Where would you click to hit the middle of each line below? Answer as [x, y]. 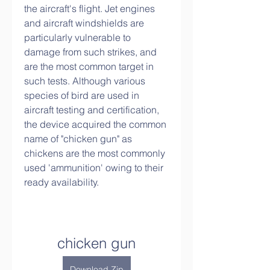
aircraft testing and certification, [92, 110]
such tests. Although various [85, 81]
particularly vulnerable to [77, 37]
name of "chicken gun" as [78, 139]
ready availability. [61, 182]
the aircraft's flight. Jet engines [89, 8]
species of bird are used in [82, 95]
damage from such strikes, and [90, 52]
